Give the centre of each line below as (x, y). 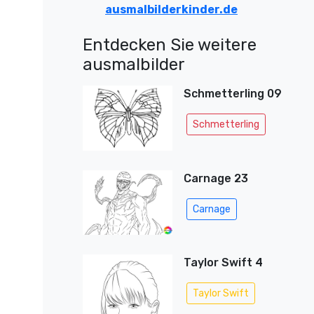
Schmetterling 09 (232, 94)
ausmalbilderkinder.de (171, 9)
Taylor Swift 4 (223, 262)
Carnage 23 (216, 178)
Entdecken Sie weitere (170, 45)
